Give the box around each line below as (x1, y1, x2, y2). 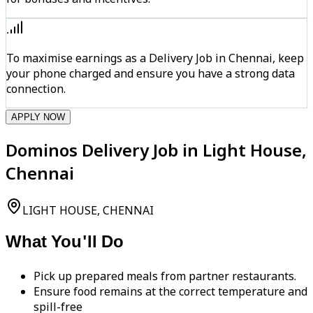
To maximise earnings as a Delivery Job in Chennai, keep (6, 50, 304, 66)
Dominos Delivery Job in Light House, (6, 138, 307, 161)
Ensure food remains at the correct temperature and (34, 284, 307, 300)
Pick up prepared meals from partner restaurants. (34, 268, 296, 284)
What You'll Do (6, 232, 124, 255)
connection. (6, 80, 66, 96)
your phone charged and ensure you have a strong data (6, 65, 295, 81)
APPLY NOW (11, 111, 65, 122)
